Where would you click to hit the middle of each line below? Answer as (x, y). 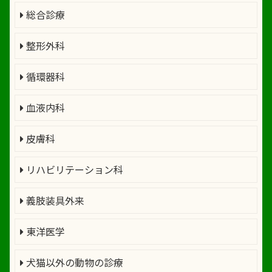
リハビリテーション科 (73, 169)
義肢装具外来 (54, 200)
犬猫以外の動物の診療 (73, 262)
